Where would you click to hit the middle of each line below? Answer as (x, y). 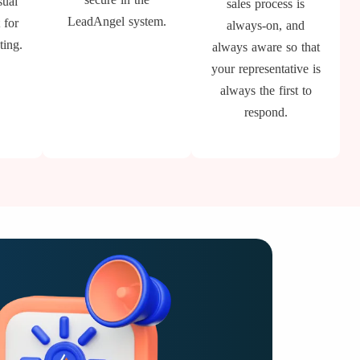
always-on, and (266, 25)
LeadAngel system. (117, 21)
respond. (266, 112)
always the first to (266, 90)
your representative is (266, 69)
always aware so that (266, 47)
